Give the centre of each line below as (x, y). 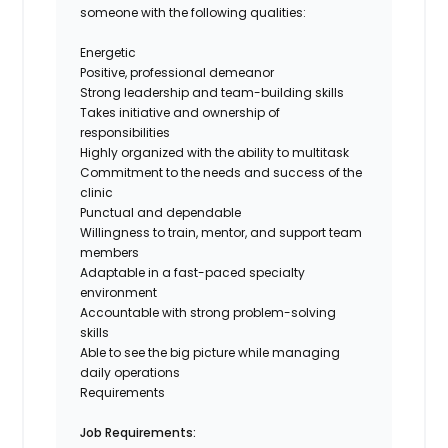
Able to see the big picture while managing (210, 352)
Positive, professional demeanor (180, 72)
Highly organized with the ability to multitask (218, 152)
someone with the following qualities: (198, 12)
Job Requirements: (138, 432)
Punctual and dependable (164, 212)
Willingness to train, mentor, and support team (221, 232)
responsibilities (128, 132)
